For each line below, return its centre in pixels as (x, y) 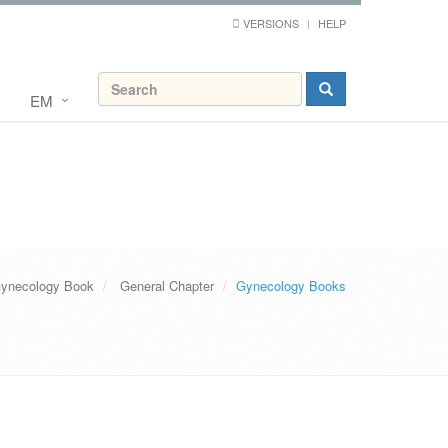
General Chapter (167, 285)
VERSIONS (271, 23)
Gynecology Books (291, 285)
